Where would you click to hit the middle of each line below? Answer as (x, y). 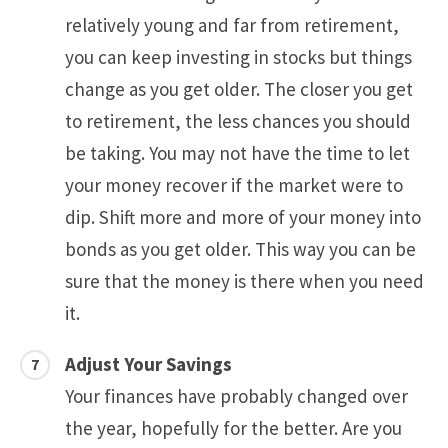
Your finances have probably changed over (236, 396)
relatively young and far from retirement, (232, 25)
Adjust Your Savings (148, 364)
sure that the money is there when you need (244, 281)
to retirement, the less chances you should (238, 121)
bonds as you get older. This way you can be (240, 249)
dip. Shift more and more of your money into (243, 217)
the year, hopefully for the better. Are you (233, 428)
